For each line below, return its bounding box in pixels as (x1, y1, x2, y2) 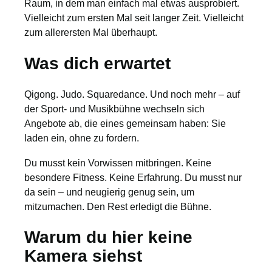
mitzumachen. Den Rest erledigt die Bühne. (24, 200, 211, 212)
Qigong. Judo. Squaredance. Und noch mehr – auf (24, 89, 240, 100)
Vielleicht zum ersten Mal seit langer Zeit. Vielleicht (24, 12, 243, 24)
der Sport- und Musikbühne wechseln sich (24, 103, 205, 115)
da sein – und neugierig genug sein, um (24, 186, 194, 197)
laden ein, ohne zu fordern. (24, 132, 139, 144)
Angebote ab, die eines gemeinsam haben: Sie (24, 118, 226, 129)
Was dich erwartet (24, 53, 171, 73)
